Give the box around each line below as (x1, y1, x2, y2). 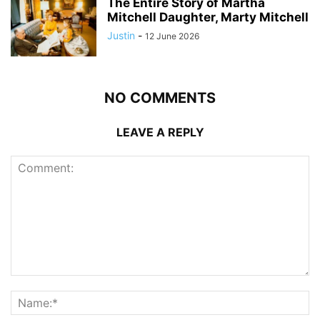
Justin (107, 29, 135, 42)
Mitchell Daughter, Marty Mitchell (107, 10, 309, 25)
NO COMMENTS (104, 89, 216, 107)
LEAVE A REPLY (116, 125, 204, 140)
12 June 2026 (145, 31, 199, 42)
